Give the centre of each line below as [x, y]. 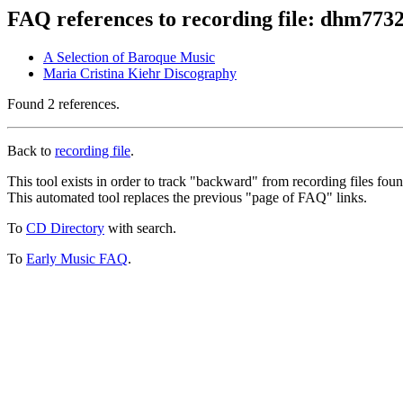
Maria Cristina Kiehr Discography [140, 73]
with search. [140, 228]
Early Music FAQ [77, 258]
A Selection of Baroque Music [129, 57]
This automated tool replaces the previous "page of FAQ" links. [187, 197]
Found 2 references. [63, 103]
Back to [31, 150]
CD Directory [65, 228]
